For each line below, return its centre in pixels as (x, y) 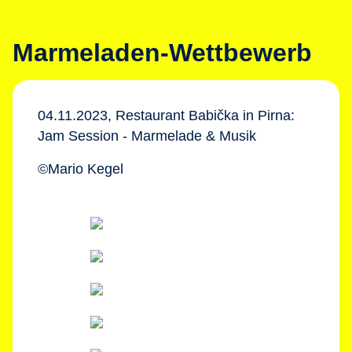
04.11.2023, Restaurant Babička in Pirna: (166, 115)
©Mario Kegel (81, 169)
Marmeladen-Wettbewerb (162, 53)
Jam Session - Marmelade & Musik (147, 136)
